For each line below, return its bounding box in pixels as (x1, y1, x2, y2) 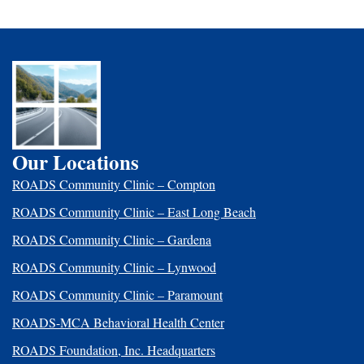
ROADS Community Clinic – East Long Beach (12, 203, 256, 221)
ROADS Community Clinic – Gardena (12, 231, 211, 249)
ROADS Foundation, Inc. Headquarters (12, 341, 215, 359)
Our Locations (12, 147, 139, 178)
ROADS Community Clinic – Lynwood (12, 258, 216, 276)
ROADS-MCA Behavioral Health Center (12, 314, 224, 331)
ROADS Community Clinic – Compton (12, 175, 215, 193)
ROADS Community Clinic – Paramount (12, 286, 223, 304)
